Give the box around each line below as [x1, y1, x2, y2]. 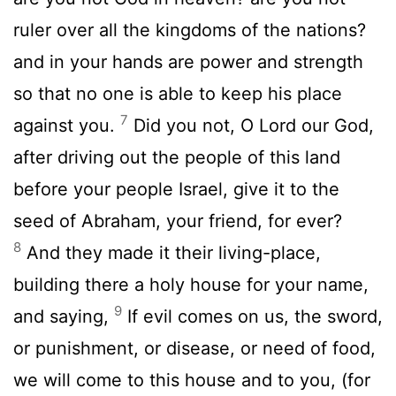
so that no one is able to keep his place [13, 82, 342, 104]
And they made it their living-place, [21, 241, 321, 263]
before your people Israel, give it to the [13, 178, 339, 200]
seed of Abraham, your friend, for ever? [13, 209, 342, 232]
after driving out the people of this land [13, 146, 340, 168]
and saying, [13, 305, 114, 327]
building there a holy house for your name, [13, 273, 369, 295]
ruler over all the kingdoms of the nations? [13, 19, 366, 41]
